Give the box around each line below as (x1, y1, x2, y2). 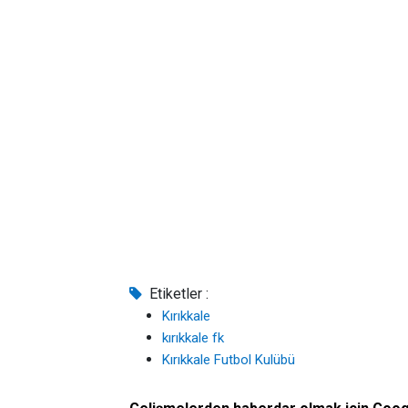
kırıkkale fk (162, 330, 224, 346)
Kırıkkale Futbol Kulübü (162, 352, 295, 368)
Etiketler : (146, 285, 209, 302)
